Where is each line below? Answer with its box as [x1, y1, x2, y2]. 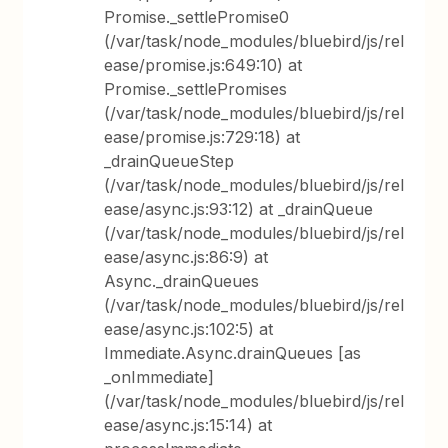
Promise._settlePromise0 [104, 6, 290, 27]
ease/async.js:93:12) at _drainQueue [104, 198, 374, 219]
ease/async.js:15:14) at [104, 414, 273, 435]
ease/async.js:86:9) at [104, 246, 269, 267]
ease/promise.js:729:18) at [104, 126, 301, 147]
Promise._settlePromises [104, 78, 288, 99]
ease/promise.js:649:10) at [104, 54, 303, 75]
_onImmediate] [104, 366, 215, 387]
